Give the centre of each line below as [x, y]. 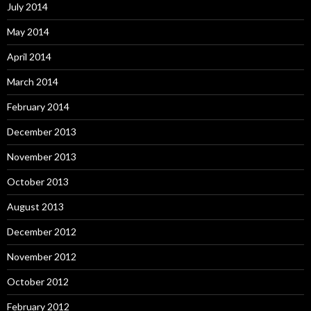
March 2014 [33, 82]
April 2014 [29, 57]
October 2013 [38, 182]
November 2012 [42, 257]
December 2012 [42, 232]
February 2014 [38, 107]
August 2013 [35, 207]
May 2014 [28, 32]
